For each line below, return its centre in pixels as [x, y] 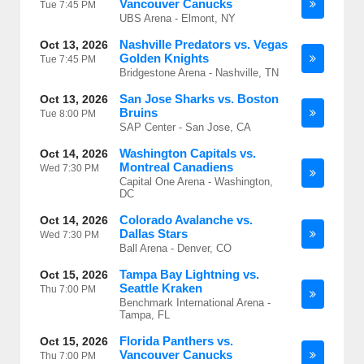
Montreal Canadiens [176, 167]
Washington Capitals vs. [188, 153]
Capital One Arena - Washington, [196, 182]
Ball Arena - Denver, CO [175, 248]
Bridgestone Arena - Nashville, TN [199, 73]
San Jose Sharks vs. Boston [199, 99]
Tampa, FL [145, 315]
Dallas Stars [154, 234]
